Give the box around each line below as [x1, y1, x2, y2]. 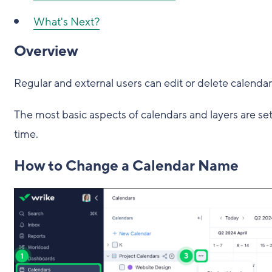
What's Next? [33, 15, 100, 29]
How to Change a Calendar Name [13, 157, 239, 175]
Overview [13, 42, 78, 61]
